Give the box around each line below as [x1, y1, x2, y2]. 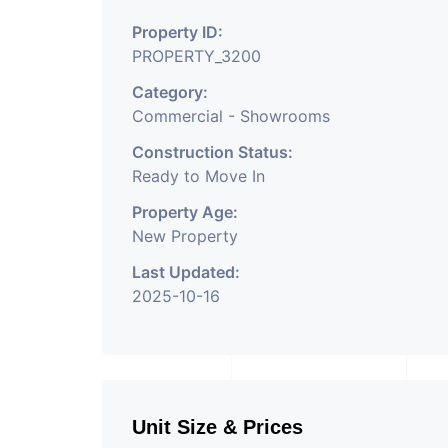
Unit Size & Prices [132, 416, 303, 438]
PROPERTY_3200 [132, 46, 261, 66]
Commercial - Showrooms [132, 106, 330, 126]
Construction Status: [132, 142, 293, 162]
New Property [132, 226, 238, 246]
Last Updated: [132, 262, 240, 282]
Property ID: [132, 22, 223, 42]
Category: [132, 82, 208, 102]
